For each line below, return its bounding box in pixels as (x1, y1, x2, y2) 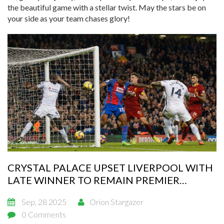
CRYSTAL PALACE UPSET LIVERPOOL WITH (7, 161, 213, 174)
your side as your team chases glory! (7, 13, 130, 23)
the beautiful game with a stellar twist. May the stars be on (7, 2, 206, 12)
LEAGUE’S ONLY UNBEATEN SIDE (7, 186, 164, 199)
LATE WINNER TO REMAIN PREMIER (7, 174, 179, 186)
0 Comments (22, 209, 66, 219)
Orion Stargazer (89, 197, 143, 207)
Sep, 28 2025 (21, 197, 66, 207)
